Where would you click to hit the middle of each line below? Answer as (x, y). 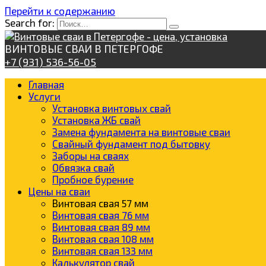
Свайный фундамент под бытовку (131, 144)
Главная (46, 84)
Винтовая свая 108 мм (103, 239)
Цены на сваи (59, 191)
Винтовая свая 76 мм (101, 215)
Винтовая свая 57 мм (100, 203)
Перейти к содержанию (60, 11)
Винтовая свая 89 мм (101, 227)
